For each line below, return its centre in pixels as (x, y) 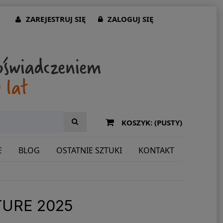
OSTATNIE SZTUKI (89, 150)
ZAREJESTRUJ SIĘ (56, 19)
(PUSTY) (168, 123)
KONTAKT (156, 150)
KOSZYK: (137, 123)
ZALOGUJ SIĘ (131, 19)
